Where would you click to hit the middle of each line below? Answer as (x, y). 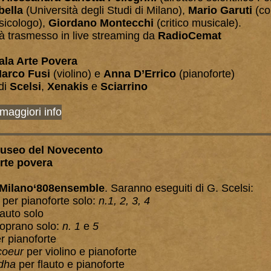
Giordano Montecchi (101, 23)
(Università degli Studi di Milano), (106, 10)
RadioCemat (190, 36)
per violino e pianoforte (82, 252)
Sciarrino (124, 87)
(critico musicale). (198, 23)
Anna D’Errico (140, 74)
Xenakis (68, 87)
